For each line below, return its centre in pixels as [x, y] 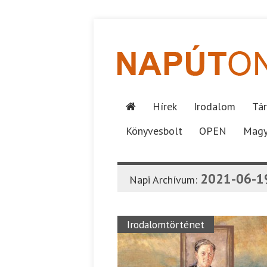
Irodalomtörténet [166, 224]
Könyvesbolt [154, 131]
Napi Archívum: [165, 180]
